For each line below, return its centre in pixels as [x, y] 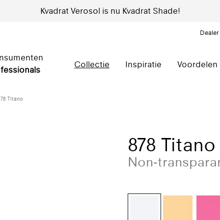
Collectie [92, 64]
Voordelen [197, 64]
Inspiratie [143, 64]
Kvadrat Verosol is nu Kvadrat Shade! [110, 11]
